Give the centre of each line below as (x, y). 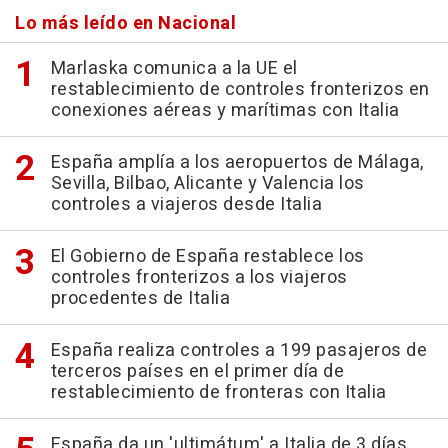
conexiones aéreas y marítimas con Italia (225, 110)
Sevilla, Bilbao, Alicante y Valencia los (207, 183)
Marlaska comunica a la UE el (174, 68)
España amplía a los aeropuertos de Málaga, (237, 162)
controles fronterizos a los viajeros (199, 277)
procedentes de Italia (140, 298)
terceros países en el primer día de (197, 371)
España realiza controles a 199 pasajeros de (238, 350)
